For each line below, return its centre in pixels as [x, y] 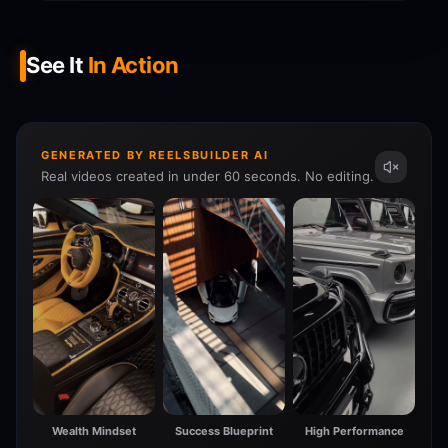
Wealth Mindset [94, 430]
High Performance [354, 430]
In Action [133, 65]
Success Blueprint [224, 430]
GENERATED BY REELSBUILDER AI [155, 155]
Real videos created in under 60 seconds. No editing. [207, 176]
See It [57, 65]
